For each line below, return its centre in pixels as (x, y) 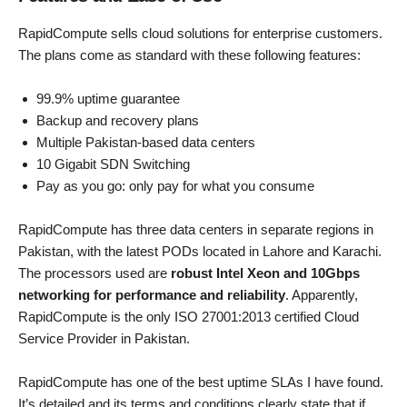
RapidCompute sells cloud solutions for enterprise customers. (200, 34)
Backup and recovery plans (118, 121)
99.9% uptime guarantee (108, 99)
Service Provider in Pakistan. (104, 339)
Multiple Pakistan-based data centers (146, 143)
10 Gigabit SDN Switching (113, 164)
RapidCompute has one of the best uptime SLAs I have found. (201, 382)
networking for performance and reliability (152, 295)
